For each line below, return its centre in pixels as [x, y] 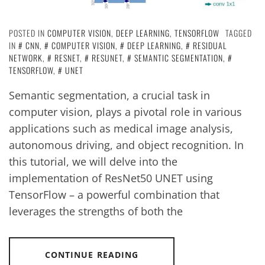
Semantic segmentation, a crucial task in [109, 95]
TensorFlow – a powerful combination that [114, 194]
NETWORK [26, 57]
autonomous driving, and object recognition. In [126, 145]
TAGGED [239, 33]
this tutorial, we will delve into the [93, 161]
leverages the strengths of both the [96, 211]
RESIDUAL [210, 45]
